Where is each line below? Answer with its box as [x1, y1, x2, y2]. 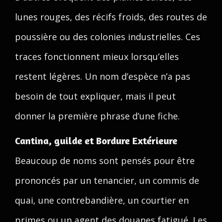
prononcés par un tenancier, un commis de [15, 174, 199, 186]
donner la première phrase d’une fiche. [15, 110, 180, 122]
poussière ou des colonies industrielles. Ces [15, 31, 200, 43]
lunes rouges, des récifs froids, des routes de [15, 11, 207, 23]
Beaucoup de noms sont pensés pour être [15, 155, 195, 166]
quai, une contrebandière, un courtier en [15, 194, 189, 206]
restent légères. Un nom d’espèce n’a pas [15, 70, 190, 82]
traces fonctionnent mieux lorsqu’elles [15, 51, 179, 62]
